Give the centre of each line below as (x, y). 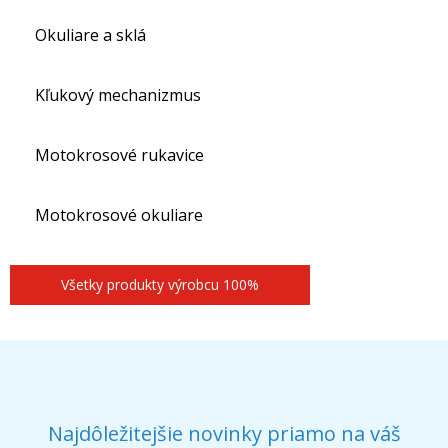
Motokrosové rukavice (119, 155)
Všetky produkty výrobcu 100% (160, 284)
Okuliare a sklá (90, 35)
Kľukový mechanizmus (118, 95)
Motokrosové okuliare (119, 215)
